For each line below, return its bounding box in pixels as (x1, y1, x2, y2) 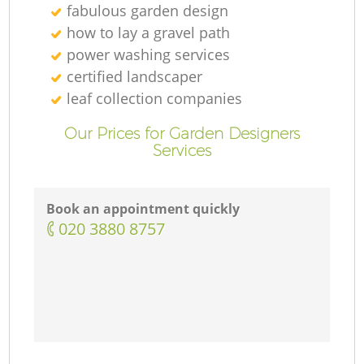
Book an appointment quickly (46, 200, 240, 219)
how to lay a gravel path (67, 22, 231, 42)
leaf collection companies (67, 88, 243, 108)
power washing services (67, 44, 231, 64)
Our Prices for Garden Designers (64, 123, 300, 143)
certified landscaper (67, 66, 203, 86)
